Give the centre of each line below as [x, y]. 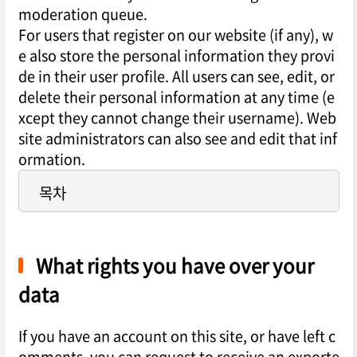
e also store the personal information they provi [176, 56]
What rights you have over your [175, 266]
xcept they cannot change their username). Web [177, 118]
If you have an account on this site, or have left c [177, 336]
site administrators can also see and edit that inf [177, 139]
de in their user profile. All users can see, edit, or [176, 76]
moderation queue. [82, 14]
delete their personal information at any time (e [176, 97]
